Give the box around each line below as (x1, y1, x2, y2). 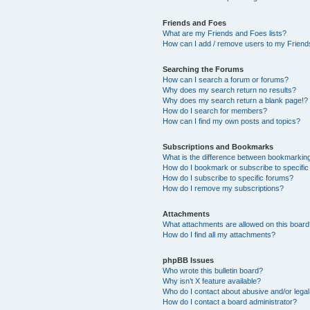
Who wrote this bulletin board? (163, 266, 264, 275)
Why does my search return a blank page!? (163, 95, 309, 104)
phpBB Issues (163, 255, 215, 264)
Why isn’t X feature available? (163, 276, 262, 285)
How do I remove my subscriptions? (163, 183, 284, 192)
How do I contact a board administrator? (163, 297, 298, 306)
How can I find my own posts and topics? (163, 116, 301, 125)
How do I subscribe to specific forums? (163, 173, 294, 182)
